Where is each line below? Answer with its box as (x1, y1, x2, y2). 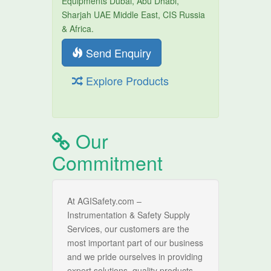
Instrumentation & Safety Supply (67, 209, 191, 221)
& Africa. (62, 22, 94, 34)
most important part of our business (67, 237, 204, 249)
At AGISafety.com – (67, 195, 142, 207)
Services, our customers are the (67, 223, 190, 235)
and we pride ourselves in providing (67, 250, 203, 263)
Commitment (52, 148, 163, 176)
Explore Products (83, 73, 169, 88)
